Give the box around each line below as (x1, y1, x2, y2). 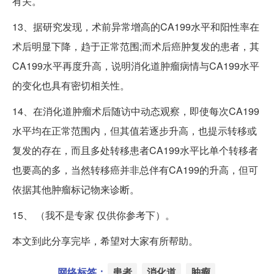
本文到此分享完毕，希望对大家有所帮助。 (12, 233, 198, 248)
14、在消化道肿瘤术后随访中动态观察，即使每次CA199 (12, 103, 259, 118)
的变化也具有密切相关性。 (12, 78, 130, 92)
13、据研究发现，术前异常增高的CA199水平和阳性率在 (12, 19, 259, 34)
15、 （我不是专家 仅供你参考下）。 (12, 207, 175, 222)
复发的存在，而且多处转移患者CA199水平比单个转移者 (12, 143, 258, 157)
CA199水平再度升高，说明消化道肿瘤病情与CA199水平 (12, 58, 259, 73)
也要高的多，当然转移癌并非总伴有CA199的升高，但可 (12, 162, 258, 177)
